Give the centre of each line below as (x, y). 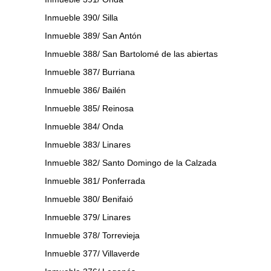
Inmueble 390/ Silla (81, 17)
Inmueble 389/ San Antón (93, 35)
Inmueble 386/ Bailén (85, 90)
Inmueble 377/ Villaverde (92, 253)
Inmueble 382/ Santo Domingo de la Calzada (131, 162)
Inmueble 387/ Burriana (90, 72)
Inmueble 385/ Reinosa (89, 108)
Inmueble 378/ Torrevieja (92, 235)
